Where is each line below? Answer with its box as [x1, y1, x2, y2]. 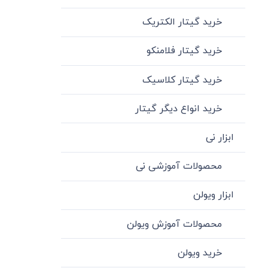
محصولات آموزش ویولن [127, 217, 223, 231]
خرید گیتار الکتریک [142, 16, 223, 29]
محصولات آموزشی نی [136, 160, 223, 173]
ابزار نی [205, 130, 234, 144]
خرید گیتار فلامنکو [147, 44, 223, 58]
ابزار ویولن [193, 188, 234, 202]
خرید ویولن [178, 246, 223, 260]
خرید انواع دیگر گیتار [135, 102, 223, 115]
